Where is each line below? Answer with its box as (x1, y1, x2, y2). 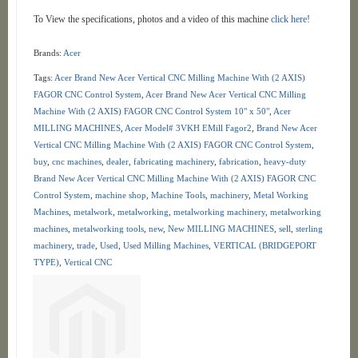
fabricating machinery (133, 157, 214, 166)
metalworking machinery (173, 207, 265, 217)
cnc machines (51, 157, 101, 166)
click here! (270, 14, 310, 25)
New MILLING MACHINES (167, 224, 274, 233)
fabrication (218, 157, 259, 166)
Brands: (33, 48, 63, 58)
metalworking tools (72, 224, 144, 233)
